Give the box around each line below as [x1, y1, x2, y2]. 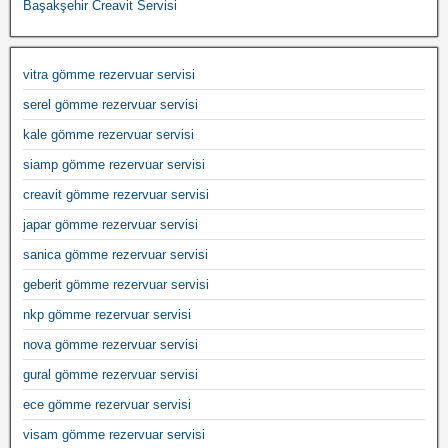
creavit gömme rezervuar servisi [23, 186, 209, 202]
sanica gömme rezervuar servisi [23, 246, 208, 262]
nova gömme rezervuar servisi [23, 336, 198, 352]
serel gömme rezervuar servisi [23, 96, 198, 112]
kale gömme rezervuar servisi [23, 126, 194, 142]
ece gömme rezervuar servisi [23, 396, 191, 412]
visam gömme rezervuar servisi [23, 426, 205, 442]
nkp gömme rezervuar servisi [23, 306, 191, 322]
